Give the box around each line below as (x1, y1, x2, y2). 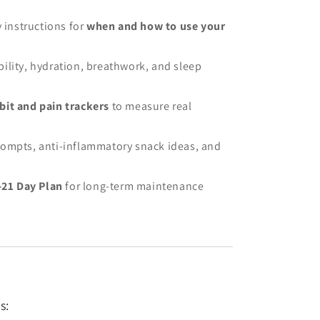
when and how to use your (86, 19, 226, 34)
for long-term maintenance (62, 179, 204, 194)
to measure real (109, 99, 192, 114)
